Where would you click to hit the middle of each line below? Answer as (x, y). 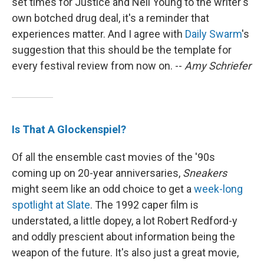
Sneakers (205, 173)
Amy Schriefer (218, 66)
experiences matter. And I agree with (98, 34)
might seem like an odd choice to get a (103, 189)
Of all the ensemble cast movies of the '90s (113, 157)
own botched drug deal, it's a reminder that (110, 18)
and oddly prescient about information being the (123, 237)
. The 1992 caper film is (144, 205)
